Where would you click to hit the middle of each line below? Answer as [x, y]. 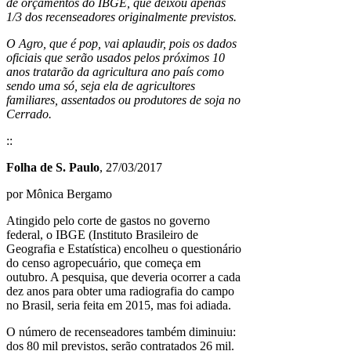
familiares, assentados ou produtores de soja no [123, 100]
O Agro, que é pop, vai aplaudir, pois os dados [121, 43]
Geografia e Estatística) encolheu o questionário [124, 248]
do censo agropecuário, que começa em [103, 262]
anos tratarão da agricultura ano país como [115, 71]
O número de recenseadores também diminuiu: [121, 331]
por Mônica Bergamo [59, 194]
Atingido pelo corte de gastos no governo [108, 220]
